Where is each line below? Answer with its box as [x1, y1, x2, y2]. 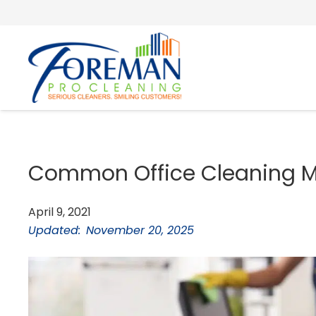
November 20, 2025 [86, 222, 194, 238]
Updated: [28, 222, 80, 238]
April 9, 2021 [28, 204, 91, 220]
